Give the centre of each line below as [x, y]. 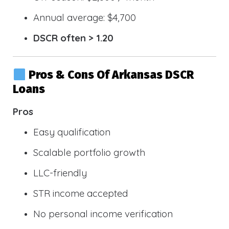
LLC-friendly [60, 173]
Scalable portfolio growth [89, 153]
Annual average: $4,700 [85, 17]
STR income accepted [81, 193]
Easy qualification [72, 132]
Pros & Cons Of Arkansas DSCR [111, 75]
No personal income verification [103, 214]
